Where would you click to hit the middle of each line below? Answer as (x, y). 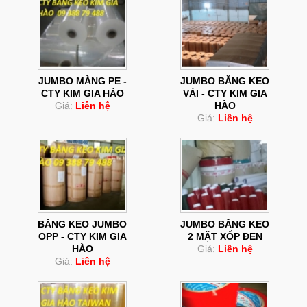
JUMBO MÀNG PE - (82, 81)
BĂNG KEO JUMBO (82, 224)
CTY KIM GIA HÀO (82, 94)
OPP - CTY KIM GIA (82, 237)
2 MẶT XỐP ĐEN (225, 237)
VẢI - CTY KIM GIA (225, 94)
